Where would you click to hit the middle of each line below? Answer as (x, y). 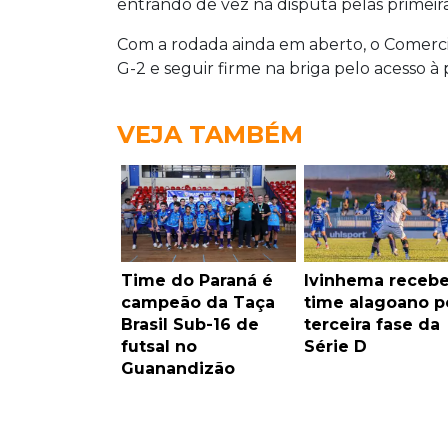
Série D (335, 347)
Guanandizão (178, 369)
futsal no (159, 347)
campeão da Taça (198, 303)
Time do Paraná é (197, 281)
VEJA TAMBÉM (210, 135)
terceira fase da (371, 325)
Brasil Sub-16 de (190, 325)
